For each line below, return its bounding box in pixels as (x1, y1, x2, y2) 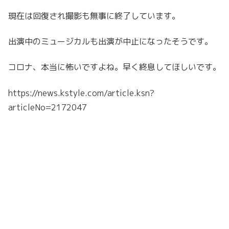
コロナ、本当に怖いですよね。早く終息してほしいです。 (8, 61, 221, 73)
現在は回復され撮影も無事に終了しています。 (8, 10, 180, 21)
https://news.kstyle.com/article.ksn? (8, 87, 154, 99)
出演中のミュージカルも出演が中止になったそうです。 (8, 36, 213, 48)
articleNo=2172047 (8, 101, 87, 113)
